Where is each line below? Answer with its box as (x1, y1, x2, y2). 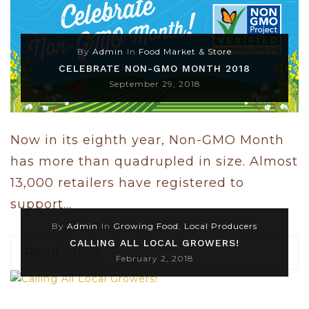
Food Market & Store (139, 46, 232, 57)
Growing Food (113, 220, 179, 231)
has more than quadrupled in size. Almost (10, 154, 298, 170)
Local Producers (184, 220, 257, 231)
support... (10, 197, 72, 212)
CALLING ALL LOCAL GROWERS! (70, 237, 239, 248)
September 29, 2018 (108, 79, 201, 90)
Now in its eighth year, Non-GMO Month (10, 132, 284, 148)
